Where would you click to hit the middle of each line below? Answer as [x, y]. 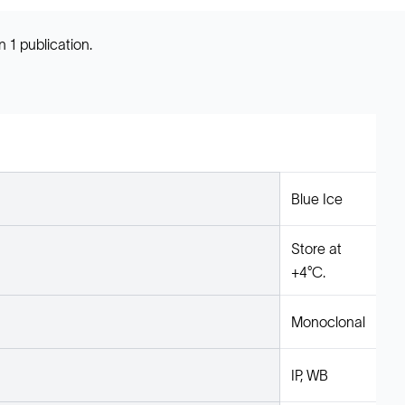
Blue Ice [317, 199]
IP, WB [310, 375]
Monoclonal [328, 322]
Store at [316, 249]
